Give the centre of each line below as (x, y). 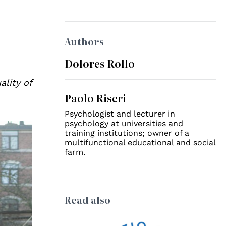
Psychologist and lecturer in (120, 114)
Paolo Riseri (96, 98)
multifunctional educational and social (140, 143)
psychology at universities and (124, 123)
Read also (88, 200)
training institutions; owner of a (127, 133)
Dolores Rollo (100, 63)
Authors (84, 42)
